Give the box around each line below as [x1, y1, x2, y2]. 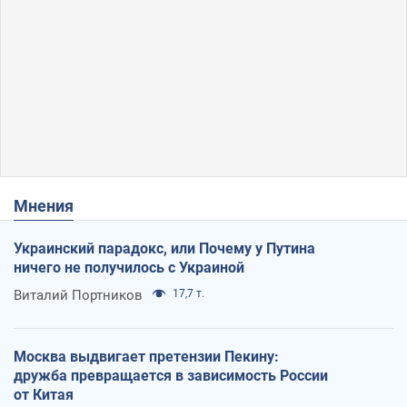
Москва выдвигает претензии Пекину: [14, 347, 279, 365]
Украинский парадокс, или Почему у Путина [14, 239, 315, 257]
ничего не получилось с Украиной [14, 258, 244, 276]
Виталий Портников [14, 286, 143, 303]
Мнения [28, 195, 74, 215]
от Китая [14, 385, 74, 403]
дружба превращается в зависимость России [14, 366, 328, 384]
